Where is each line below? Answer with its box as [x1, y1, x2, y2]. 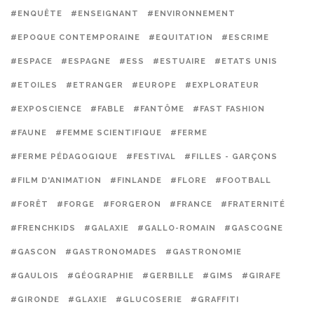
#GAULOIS [11, 271, 59, 280]
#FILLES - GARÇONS [184, 152, 278, 161]
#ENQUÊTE [11, 9, 62, 18]
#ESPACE [11, 57, 53, 66]
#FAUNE [11, 128, 47, 137]
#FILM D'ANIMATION [11, 176, 102, 185]
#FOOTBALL [215, 176, 271, 185]
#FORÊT [11, 200, 48, 209]
